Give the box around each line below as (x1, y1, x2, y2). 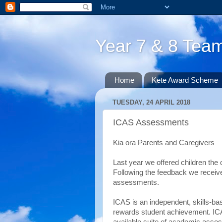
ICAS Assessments (113, 117, 189, 127)
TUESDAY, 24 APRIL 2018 (112, 99, 190, 107)
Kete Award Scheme (151, 76, 218, 85)
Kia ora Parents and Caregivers (113, 139, 215, 147)
